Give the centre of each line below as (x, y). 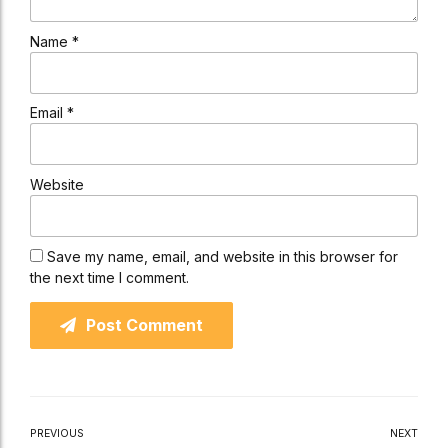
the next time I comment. (109, 277)
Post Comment (144, 324)
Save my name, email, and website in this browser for (222, 256)
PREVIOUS (57, 434)
